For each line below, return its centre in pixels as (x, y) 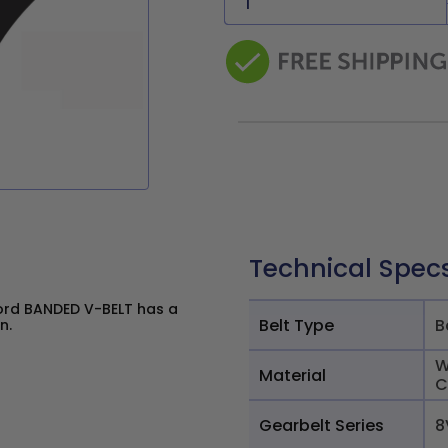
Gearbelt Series (321, 425)
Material (292, 375)
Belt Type (296, 325)
